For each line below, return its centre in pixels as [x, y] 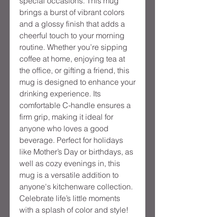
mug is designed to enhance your [77, 82]
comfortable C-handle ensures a [75, 105]
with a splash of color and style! [74, 210]
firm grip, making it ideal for [66, 117]
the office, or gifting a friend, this [74, 70]
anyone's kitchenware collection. [76, 187]
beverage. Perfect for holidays [71, 140]
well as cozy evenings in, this [70, 163]
